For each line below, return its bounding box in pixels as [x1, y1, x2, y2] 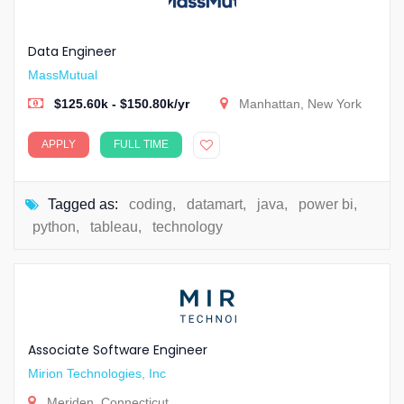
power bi [298, 197, 353, 212]
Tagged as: [48, 197, 118, 212]
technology [152, 219, 223, 234]
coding [129, 197, 172, 212]
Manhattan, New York [235, 96, 362, 111]
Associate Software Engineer [28, 341, 207, 359]
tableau [90, 219, 138, 234]
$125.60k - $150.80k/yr [50, 96, 189, 111]
